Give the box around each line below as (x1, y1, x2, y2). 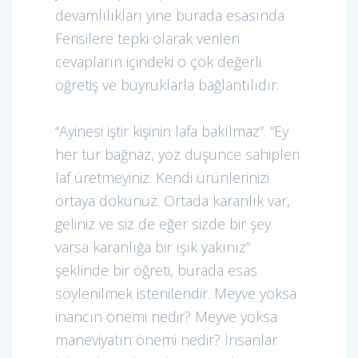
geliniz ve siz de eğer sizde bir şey (55, 213, 271, 233)
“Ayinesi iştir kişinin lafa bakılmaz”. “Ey (55, 121, 288, 141)
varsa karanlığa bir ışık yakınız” (55, 237, 250, 257)
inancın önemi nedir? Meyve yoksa (55, 306, 277, 326)
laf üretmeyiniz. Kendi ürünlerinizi (55, 167, 269, 187)
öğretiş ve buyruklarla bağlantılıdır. (55, 74, 283, 94)
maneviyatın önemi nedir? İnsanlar (55, 329, 277, 349)
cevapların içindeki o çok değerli (55, 51, 261, 71)
